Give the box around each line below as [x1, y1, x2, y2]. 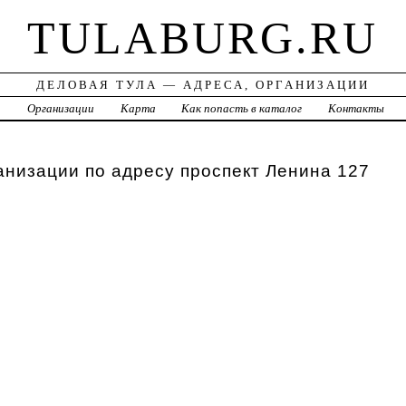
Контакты [328, 101, 385, 116]
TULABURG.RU [27, 13, 379, 64]
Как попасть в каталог [181, 101, 303, 116]
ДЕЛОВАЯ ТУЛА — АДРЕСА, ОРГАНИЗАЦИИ [35, 78, 370, 92]
